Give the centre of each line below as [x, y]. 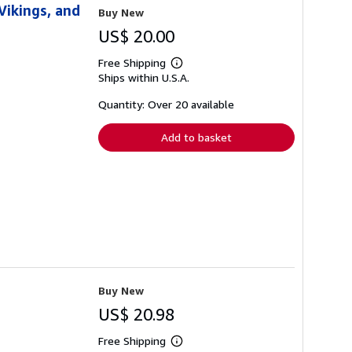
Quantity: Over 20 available [166, 104]
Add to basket [196, 137]
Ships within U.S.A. [144, 77]
